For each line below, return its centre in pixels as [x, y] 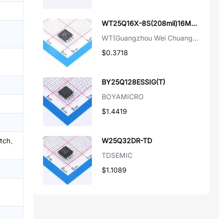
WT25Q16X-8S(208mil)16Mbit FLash [194, 23]
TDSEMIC [117, 155]
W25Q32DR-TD [127, 141]
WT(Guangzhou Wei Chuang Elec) [196, 38]
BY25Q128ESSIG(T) [133, 82]
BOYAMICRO [123, 97]
